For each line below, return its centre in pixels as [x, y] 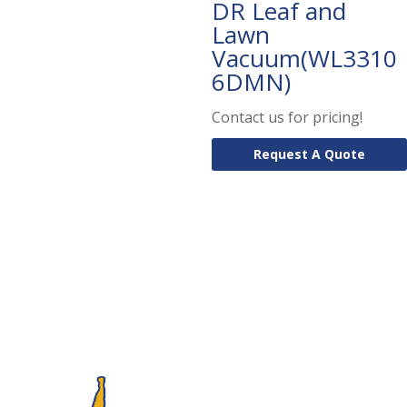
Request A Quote [309, 154]
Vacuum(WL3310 [304, 58]
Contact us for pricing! [287, 117]
